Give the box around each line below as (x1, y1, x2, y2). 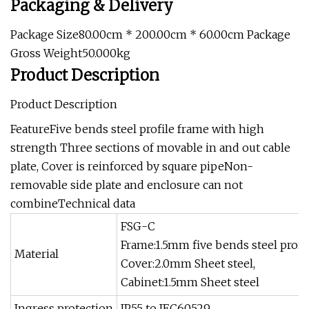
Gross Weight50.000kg (10, 46, 130, 60)
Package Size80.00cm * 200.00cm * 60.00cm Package (10, 28, 290, 41)
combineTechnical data (10, 197, 135, 210)
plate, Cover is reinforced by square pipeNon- (10, 159, 253, 173)
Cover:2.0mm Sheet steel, (121, 257, 255, 270)
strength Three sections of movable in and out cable (10, 141, 290, 154)
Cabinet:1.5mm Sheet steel (121, 275, 259, 289)
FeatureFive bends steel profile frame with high (10, 122, 264, 136)
